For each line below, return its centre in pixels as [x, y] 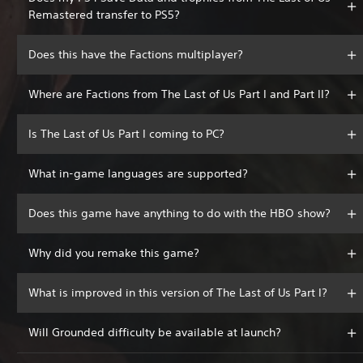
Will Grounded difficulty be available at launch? [155, 333]
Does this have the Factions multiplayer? [136, 55]
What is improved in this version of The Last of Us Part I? [178, 293]
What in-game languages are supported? [138, 174]
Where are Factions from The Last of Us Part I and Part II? [179, 94]
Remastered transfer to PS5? [104, 15]
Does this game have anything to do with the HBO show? [179, 214]
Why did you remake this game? [114, 253]
